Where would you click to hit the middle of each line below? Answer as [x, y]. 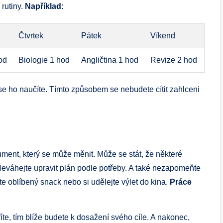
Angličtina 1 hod [110, 60]
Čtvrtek [31, 35]
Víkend [163, 35]
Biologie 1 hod [44, 60]
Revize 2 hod [174, 60]
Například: [44, 6]
